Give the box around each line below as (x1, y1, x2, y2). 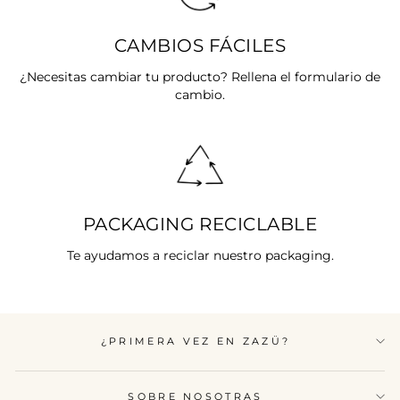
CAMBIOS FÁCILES (113, 34, 287, 57)
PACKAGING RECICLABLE (82, 212, 318, 236)
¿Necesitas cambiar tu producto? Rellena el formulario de (20, 70, 380, 85)
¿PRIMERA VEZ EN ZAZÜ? (100, 334, 291, 347)
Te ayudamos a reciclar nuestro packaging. (66, 248, 334, 263)
